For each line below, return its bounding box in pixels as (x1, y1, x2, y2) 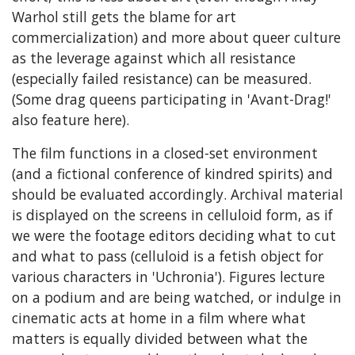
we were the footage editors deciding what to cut (12, 225, 336, 245)
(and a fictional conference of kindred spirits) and (12, 163, 333, 183)
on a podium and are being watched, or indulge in (12, 287, 342, 307)
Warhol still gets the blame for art (12, 6, 236, 26)
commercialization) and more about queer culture (12, 27, 341, 47)
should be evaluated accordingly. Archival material (12, 184, 343, 204)
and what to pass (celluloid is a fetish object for (12, 246, 323, 265)
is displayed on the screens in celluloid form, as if (12, 204, 333, 224)
